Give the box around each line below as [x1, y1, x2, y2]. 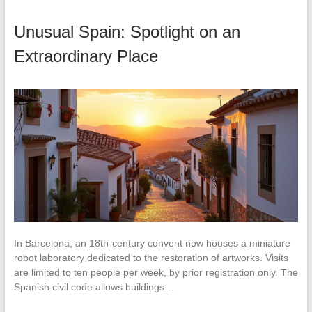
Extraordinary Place [13, 46, 158, 65]
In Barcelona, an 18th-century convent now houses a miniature [13, 237, 290, 249]
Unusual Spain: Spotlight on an [13, 22, 240, 41]
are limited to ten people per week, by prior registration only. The [13, 266, 298, 278]
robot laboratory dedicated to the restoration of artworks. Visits [13, 251, 288, 263]
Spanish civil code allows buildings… [13, 281, 174, 292]
